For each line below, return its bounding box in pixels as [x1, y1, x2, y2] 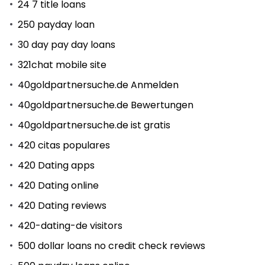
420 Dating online [18, 178, 99, 192]
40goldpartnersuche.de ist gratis [18, 118, 170, 132]
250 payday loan [18, 17, 95, 31]
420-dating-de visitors [18, 218, 122, 232]
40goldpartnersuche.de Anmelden [18, 77, 179, 92]
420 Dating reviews [18, 198, 106, 212]
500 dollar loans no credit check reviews [18, 238, 205, 253]
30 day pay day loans [18, 37, 115, 51]
